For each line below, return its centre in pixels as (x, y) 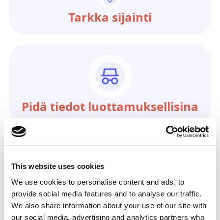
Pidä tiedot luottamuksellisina (110, 106)
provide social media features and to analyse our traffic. (107, 193)
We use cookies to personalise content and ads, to (98, 181)
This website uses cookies (58, 166)
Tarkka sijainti (110, 17)
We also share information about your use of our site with (109, 205)
